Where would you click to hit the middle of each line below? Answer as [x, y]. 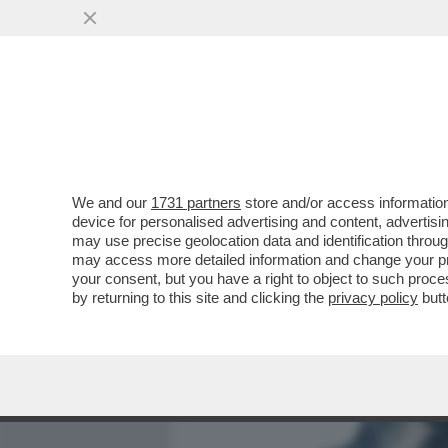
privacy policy [373, 297]
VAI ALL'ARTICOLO [283, 270]
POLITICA [401, 127]
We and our [111, 202]
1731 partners [196, 202]
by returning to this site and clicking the [200, 297]
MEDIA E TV [298, 127]
